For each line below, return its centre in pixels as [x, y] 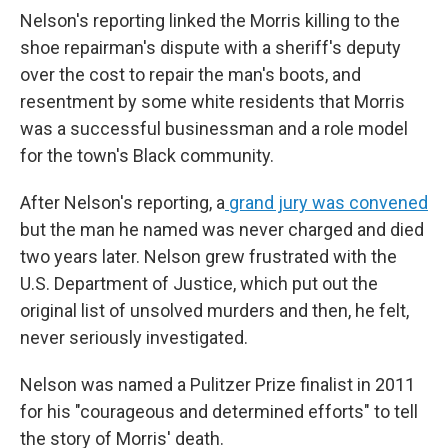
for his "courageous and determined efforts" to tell [219, 411]
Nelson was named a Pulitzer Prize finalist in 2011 [217, 384]
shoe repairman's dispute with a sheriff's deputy [210, 47]
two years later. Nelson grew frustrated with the [208, 256]
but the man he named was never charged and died [222, 229]
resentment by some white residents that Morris [212, 101]
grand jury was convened [326, 202]
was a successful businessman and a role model [214, 128]
